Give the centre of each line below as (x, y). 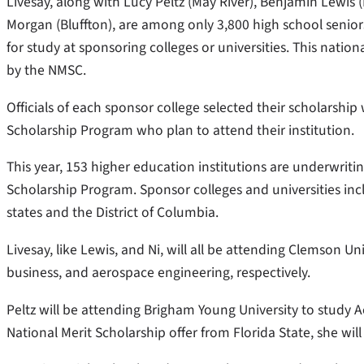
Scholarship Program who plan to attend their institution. (180, 130)
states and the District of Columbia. (113, 213)
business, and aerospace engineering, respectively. (160, 273)
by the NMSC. (48, 71)
